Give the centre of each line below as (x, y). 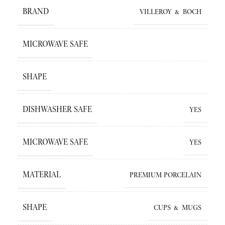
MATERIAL (42, 175)
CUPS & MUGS (178, 207)
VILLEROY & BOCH (171, 12)
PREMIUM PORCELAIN (165, 175)
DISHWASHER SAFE (57, 109)
